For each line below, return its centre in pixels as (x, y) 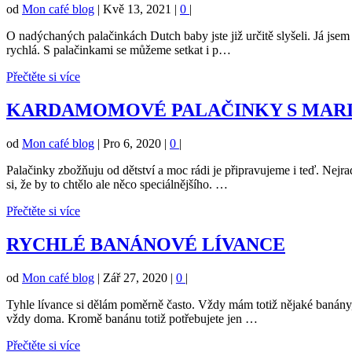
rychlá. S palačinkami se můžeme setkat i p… (119, 50)
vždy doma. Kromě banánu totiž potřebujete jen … (132, 318)
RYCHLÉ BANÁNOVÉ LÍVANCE (146, 244)
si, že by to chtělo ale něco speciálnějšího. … (117, 184)
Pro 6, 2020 (132, 143)
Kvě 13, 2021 (137, 9)
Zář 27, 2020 (135, 277)
